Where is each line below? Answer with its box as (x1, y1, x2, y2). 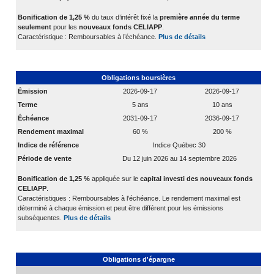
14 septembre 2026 (179, 154, 237, 162)
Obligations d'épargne (102, 255, 175, 263)
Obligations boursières (102, 73, 176, 81)
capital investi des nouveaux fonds (140, 174, 253, 182)
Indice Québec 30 (153, 141, 206, 149)
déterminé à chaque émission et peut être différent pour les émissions (18, 204, 223, 212)
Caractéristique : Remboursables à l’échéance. (18, 32, 158, 40)
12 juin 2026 (132, 154, 168, 162)
